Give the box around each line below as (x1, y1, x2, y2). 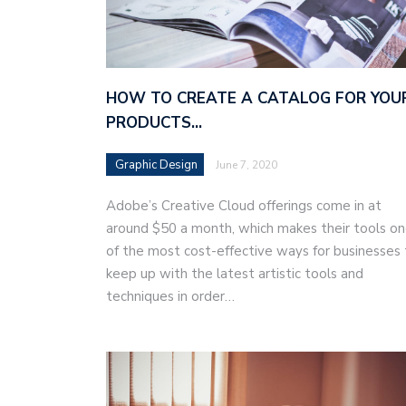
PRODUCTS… (106, 112, 202, 134)
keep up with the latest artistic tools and (106, 265, 363, 284)
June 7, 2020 (216, 158, 277, 173)
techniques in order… (106, 287, 235, 306)
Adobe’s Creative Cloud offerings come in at (106, 197, 382, 216)
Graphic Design (115, 157, 198, 174)
